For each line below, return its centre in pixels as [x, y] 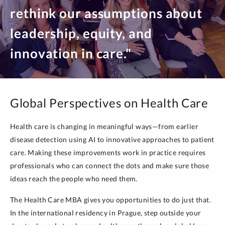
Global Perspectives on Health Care [109, 103]
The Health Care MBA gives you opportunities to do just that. [110, 200]
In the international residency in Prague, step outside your [106, 213]
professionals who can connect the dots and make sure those [110, 165]
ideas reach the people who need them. [74, 179]
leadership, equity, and [81, 33]
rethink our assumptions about [106, 13]
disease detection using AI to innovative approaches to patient [112, 139]
